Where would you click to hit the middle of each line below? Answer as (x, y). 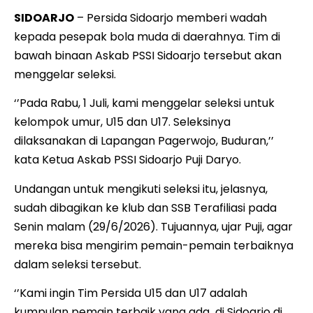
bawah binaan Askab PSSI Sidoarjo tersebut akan (148, 55)
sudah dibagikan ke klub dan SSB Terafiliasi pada (145, 208)
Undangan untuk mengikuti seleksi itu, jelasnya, (141, 189)
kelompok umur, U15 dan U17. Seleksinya (122, 122)
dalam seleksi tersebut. (78, 264)
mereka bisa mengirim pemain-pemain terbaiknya (154, 245)
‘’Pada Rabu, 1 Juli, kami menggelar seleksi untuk (144, 103)
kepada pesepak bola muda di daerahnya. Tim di (147, 36)
